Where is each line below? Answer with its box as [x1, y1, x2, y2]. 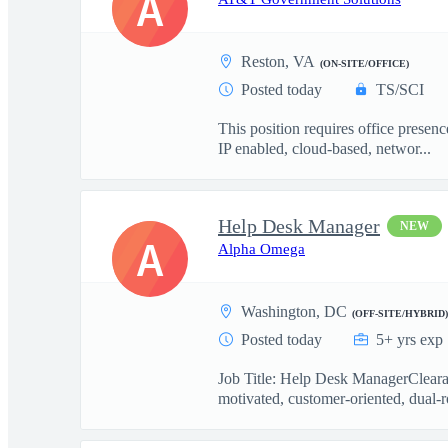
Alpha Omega [218, 241, 305, 257]
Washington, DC [241, 303, 347, 320]
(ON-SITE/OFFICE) [320, 58, 409, 69]
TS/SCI [376, 81, 424, 98]
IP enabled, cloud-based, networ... [218, 140, 431, 157]
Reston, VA [241, 53, 315, 70]
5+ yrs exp [376, 331, 443, 348]
